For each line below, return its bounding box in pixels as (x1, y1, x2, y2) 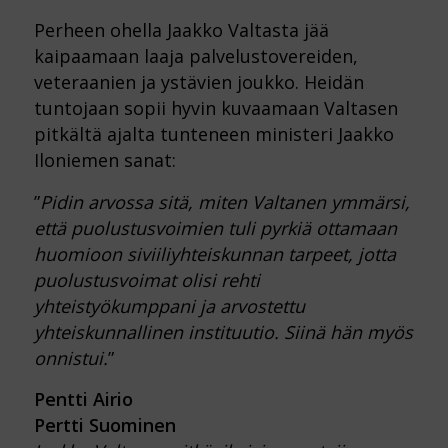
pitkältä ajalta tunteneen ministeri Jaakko (33, 122, 394, 147)
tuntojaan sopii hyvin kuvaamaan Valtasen (33, 96, 398, 121)
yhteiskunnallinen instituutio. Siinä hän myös (33, 319, 413, 344)
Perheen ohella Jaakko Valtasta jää (33, 18, 329, 43)
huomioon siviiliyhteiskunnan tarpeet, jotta (33, 241, 396, 266)
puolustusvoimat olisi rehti (33, 267, 260, 292)
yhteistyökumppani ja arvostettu (33, 293, 305, 318)
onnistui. (33, 345, 108, 370)
